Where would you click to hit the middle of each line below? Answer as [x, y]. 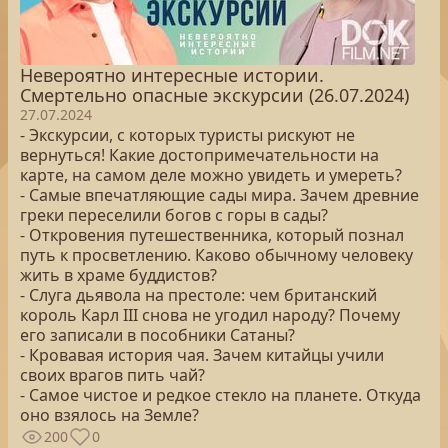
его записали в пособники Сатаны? [157, 335]
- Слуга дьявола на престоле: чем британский [198, 295]
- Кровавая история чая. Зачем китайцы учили [202, 355]
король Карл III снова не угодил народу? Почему [210, 315]
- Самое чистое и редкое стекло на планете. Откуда [220, 395]
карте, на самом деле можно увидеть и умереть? [211, 175]
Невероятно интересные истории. [172, 75]
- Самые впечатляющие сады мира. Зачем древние [219, 195]
